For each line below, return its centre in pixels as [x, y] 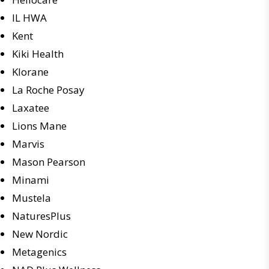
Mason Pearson [49, 162]
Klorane [30, 72]
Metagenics [39, 252]
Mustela [32, 198]
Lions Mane [39, 126]
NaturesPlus [41, 216]
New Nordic [40, 234]
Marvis [28, 144]
